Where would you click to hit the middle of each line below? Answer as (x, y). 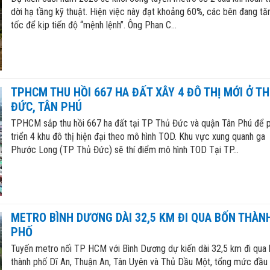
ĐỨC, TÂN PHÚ (46, 107)
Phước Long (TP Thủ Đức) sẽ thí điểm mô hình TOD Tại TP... (124, 150)
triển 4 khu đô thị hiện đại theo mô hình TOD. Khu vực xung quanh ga (138, 137)
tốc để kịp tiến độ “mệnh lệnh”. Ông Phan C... (93, 25)
